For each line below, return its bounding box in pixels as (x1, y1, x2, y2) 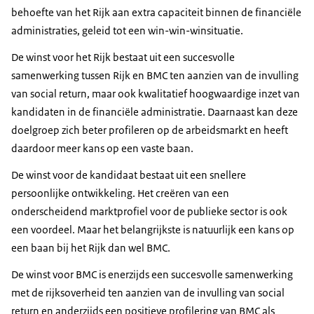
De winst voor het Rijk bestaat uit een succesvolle (11, 50, 235, 64)
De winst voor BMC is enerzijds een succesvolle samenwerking (11, 267, 293, 281)
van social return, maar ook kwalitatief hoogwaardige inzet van (11, 86, 300, 100)
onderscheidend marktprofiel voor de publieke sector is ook (11, 204, 287, 218)
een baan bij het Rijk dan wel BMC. (11, 240, 170, 254)
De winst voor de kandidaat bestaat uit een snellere (11, 168, 246, 182)
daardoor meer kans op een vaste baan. (11, 141, 193, 155)
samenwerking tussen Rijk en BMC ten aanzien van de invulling (11, 68, 299, 82)
